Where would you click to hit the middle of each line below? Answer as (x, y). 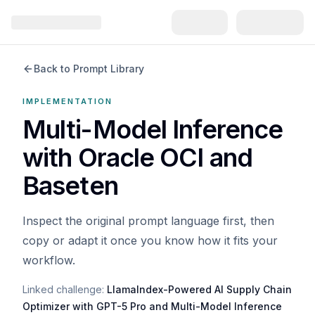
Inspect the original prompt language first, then (148, 221)
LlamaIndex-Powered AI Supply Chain (199, 289)
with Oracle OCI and (137, 157)
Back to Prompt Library (89, 69)
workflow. (49, 260)
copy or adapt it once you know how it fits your (150, 240)
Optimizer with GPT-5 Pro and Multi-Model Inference (152, 306)
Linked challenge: (63, 289)
